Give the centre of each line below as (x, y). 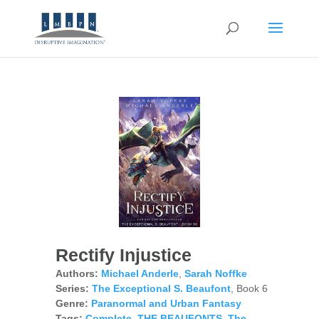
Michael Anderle (140, 274)
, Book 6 (249, 289)
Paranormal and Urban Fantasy (166, 304)
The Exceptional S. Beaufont (161, 289)
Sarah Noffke (215, 274)
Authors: (77, 274)
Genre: (72, 304)
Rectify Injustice (123, 255)
